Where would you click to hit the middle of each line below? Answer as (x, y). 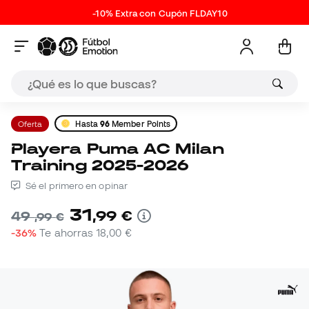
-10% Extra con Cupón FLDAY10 (160, 13)
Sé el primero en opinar (76, 186)
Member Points (140, 123)
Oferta (30, 123)
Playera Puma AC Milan (17, 149)
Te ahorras (68, 233)
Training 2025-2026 (100, 165)
